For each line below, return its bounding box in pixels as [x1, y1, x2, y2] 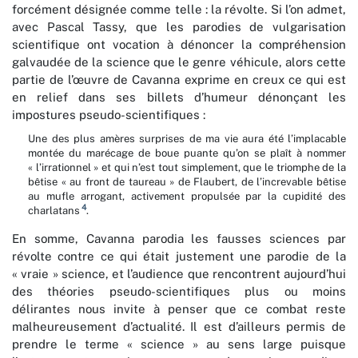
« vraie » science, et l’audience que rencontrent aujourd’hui [12, 267, 346, 281]
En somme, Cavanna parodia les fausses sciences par [12, 232, 346, 246]
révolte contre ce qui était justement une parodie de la [12, 249, 346, 264]
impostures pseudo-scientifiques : [12, 108, 205, 122]
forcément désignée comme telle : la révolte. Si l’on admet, [12, 2, 346, 17]
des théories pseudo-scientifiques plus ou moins [12, 284, 346, 299]
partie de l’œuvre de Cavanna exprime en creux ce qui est [12, 73, 346, 87]
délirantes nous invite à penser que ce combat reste [12, 302, 346, 316]
